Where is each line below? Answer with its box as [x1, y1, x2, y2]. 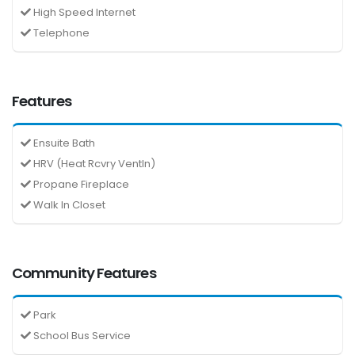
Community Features [12, 262, 156, 283]
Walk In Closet [31, 197, 105, 212]
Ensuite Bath [31, 135, 95, 151]
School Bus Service [31, 327, 131, 343]
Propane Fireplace [31, 176, 129, 192]
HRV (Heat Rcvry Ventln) [31, 155, 155, 171]
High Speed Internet [31, 4, 136, 20]
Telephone [31, 25, 90, 40]
